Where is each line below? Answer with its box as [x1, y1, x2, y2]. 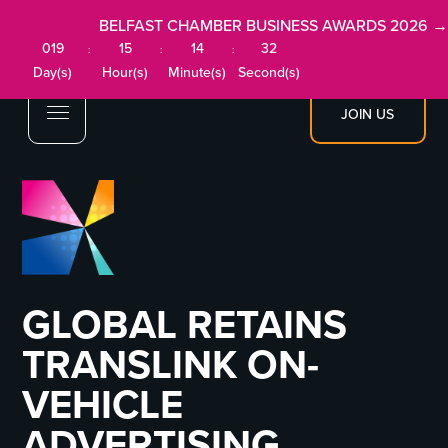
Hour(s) [102, 62, 148, 83]
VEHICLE [22, 375, 184, 435]
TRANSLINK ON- [22, 335, 320, 395]
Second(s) [238, 62, 301, 83]
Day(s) [33, 62, 73, 83]
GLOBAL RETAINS [22, 295, 348, 355]
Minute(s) [168, 62, 227, 83]
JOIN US [341, 104, 395, 125]
